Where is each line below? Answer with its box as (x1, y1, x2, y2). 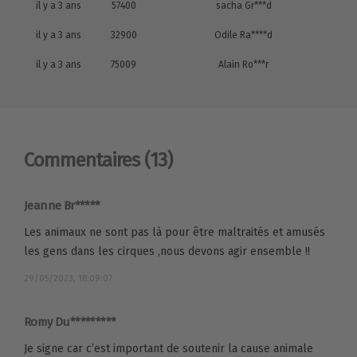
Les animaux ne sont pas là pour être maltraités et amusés (24, 225, 325, 239)
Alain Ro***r (218, 58, 269, 70)
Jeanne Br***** (24, 198, 100, 213)
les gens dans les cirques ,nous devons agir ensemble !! (24, 244, 310, 258)
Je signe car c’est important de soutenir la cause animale (24, 341, 313, 355)
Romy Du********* (24, 314, 116, 329)
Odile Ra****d (214, 29, 273, 41)
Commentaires (24, 148, 144, 171)
